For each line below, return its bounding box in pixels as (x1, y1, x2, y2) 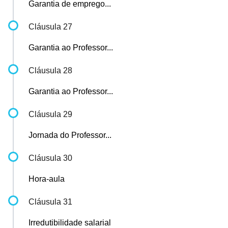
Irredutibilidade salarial (28, 218, 111, 227)
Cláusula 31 (28, 197, 72, 206)
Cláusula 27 (28, 22, 72, 31)
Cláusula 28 (28, 66, 72, 75)
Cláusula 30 (28, 154, 72, 162)
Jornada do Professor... (28, 131, 111, 139)
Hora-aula (28, 175, 65, 183)
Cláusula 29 (28, 110, 72, 119)
